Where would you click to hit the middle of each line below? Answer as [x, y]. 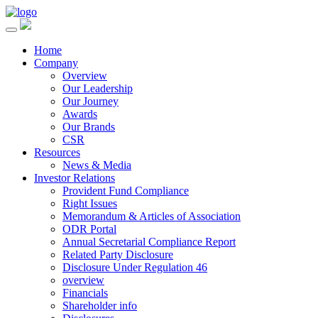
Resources [57, 152]
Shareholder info [100, 306]
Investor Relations [75, 178]
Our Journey [91, 101]
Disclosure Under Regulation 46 [135, 267]
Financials [85, 293]
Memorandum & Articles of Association [152, 216]
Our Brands [89, 127]
